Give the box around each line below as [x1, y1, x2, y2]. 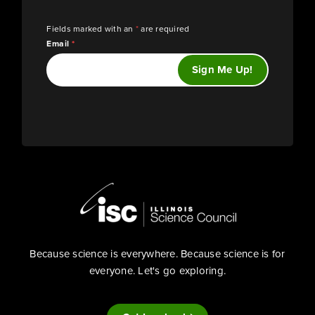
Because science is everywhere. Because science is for [30, 245, 285, 262]
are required [139, 22, 190, 35]
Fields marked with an [46, 22, 136, 35]
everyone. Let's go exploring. [89, 262, 226, 278]
